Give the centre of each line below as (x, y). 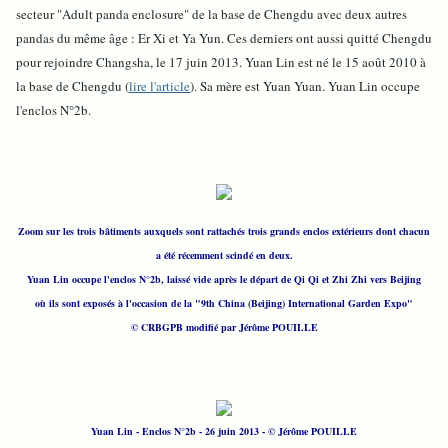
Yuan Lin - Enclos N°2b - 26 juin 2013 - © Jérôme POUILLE (224, 430)
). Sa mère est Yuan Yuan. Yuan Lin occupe (305, 85)
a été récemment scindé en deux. (224, 254)
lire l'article (159, 85)
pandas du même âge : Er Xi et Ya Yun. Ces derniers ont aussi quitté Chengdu (224, 37)
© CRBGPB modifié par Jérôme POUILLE (224, 326)
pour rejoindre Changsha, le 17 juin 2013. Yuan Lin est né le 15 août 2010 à (221, 61)
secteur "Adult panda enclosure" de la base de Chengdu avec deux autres (211, 13)
